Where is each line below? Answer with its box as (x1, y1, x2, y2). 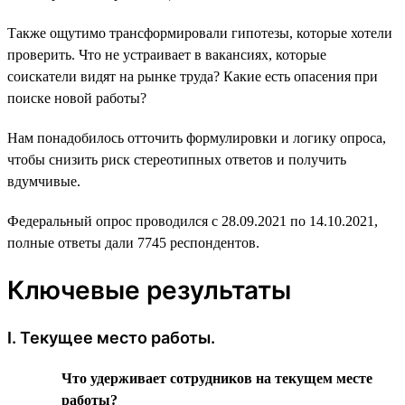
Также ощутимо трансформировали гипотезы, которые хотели (7, 24, 392, 41)
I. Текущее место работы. (7, 327, 215, 347)
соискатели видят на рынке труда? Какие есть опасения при (7, 68, 378, 84)
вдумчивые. (7, 173, 80, 189)
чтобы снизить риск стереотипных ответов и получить (7, 151, 346, 167)
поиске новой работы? (7, 89, 146, 106)
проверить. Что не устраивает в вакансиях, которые (7, 46, 326, 62)
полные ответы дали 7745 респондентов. (7, 234, 259, 250)
